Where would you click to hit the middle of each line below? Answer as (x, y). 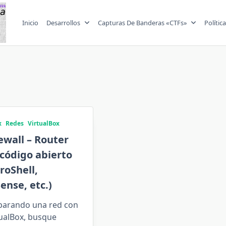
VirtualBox (43, 123)
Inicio (30, 23)
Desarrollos (63, 23)
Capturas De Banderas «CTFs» (142, 23)
